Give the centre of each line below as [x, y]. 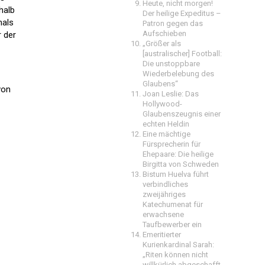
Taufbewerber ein [172, 224]
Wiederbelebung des [178, 74]
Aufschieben [164, 33]
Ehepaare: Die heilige [178, 154]
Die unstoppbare [171, 64]
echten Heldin [166, 124]
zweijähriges [164, 194]
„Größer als [162, 43]
